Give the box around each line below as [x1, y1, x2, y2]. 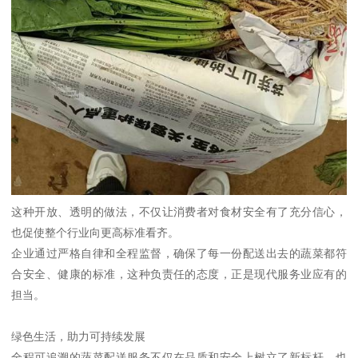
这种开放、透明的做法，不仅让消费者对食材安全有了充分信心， [11, 205, 347, 219]
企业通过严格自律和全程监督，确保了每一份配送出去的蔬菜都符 [11, 247, 347, 261]
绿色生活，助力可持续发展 [11, 330, 146, 344]
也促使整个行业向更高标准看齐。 [11, 226, 180, 240]
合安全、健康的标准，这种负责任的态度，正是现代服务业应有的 [11, 268, 347, 281]
